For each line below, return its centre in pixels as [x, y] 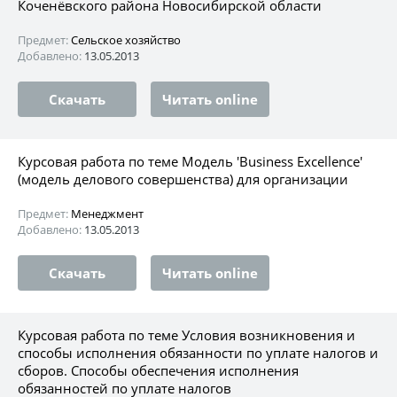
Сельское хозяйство [126, 39]
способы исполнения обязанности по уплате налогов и [198, 352]
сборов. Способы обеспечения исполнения [158, 370]
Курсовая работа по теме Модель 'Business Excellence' [190, 161]
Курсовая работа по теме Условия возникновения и [187, 335]
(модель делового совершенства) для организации [183, 179]
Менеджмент [107, 213]
